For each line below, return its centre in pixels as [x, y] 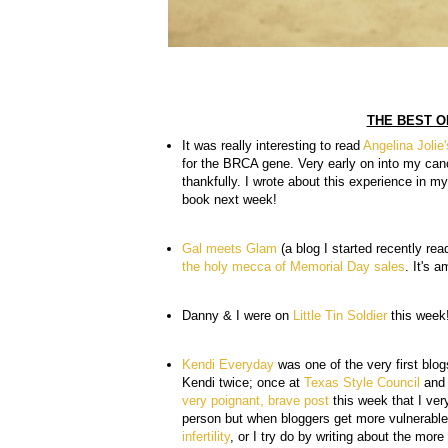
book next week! [229, 199]
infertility [206, 437]
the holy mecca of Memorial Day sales [293, 266]
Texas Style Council [362, 383]
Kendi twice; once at [243, 383]
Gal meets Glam [229, 248]
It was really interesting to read [272, 145]
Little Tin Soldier [340, 315]
